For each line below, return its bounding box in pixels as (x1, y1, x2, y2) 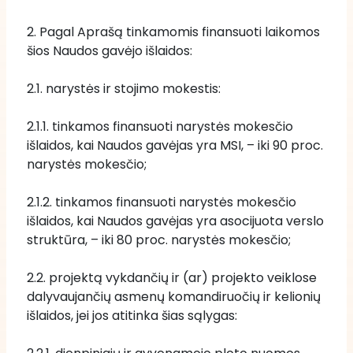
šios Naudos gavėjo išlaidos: (27, 42, 192, 60)
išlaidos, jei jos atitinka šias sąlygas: (27, 307, 237, 325)
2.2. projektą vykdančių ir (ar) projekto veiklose (27, 269, 317, 287)
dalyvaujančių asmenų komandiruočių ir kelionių (27, 288, 321, 306)
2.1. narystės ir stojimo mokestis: (27, 80, 221, 98)
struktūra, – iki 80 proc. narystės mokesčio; (27, 231, 291, 249)
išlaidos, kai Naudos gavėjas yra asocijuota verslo (27, 212, 324, 230)
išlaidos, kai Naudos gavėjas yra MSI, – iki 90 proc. (27, 136, 323, 154)
